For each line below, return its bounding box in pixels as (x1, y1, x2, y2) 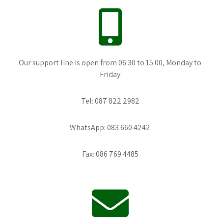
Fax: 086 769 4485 (82, 148, 138, 159)
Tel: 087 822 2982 (81, 95, 139, 106)
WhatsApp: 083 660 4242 (70, 122, 150, 133)
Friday (100, 69, 120, 80)
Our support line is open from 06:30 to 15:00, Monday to (19, 57, 201, 68)
